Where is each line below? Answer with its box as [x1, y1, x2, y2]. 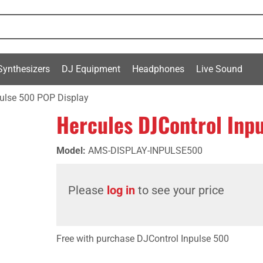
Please [68, 183, 107, 197]
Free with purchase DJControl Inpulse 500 [56, 233, 229, 244]
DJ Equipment [62, 63, 120, 75]
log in [107, 183, 135, 197]
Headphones [132, 63, 184, 75]
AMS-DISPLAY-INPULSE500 [88, 145, 203, 156]
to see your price [135, 183, 224, 197]
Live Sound [196, 63, 242, 75]
